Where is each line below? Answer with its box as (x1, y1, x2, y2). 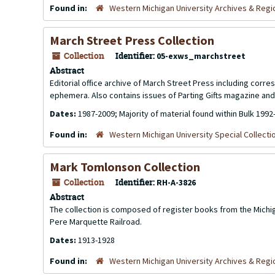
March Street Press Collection (50, 33, 214, 48)
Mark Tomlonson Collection (50, 159, 200, 174)
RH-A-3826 (157, 177, 196, 188)
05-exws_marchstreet (157, 50, 246, 61)
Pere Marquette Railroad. (50, 216, 142, 227)
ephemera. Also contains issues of (50, 90, 178, 101)
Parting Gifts (178, 90, 222, 101)
